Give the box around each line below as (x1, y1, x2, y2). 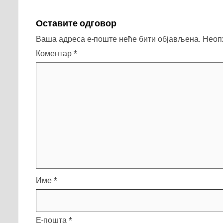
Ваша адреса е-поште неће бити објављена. (36, 34, 201, 44)
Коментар (36, 49, 74, 59)
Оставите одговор (36, 18, 116, 29)
